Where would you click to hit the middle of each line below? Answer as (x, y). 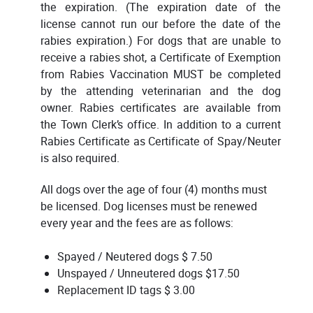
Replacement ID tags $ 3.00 (126, 290)
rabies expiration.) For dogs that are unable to (161, 41)
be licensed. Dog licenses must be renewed (149, 206)
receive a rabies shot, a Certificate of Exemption (161, 57)
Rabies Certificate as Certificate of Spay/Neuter (161, 141)
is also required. (80, 158)
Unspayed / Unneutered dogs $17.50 (148, 273)
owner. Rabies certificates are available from (161, 108)
